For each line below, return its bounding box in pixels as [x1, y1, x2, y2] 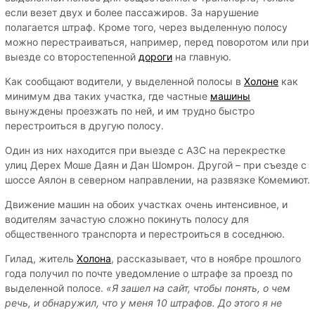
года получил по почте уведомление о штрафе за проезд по [5, 266, 292, 279]
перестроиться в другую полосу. [5, 119, 164, 131]
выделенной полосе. [5, 281, 106, 294]
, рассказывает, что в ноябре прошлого [111, 252, 301, 264]
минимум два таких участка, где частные [5, 89, 210, 102]
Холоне [244, 75, 278, 87]
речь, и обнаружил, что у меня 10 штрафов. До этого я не [5, 296, 282, 309]
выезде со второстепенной [5, 50, 139, 63]
